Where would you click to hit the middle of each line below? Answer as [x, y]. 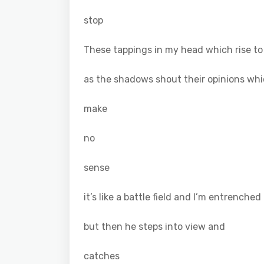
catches [102, 256]
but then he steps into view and [154, 226]
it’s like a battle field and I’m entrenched [172, 197]
